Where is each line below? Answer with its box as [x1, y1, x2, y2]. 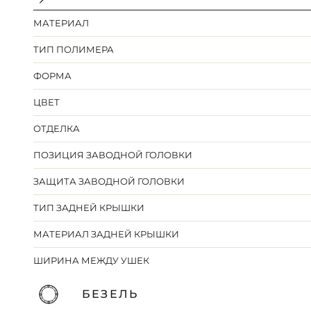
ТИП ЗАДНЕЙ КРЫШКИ [33, 202, 145, 214]
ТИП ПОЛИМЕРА [33, 44, 115, 56]
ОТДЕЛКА [33, 123, 81, 135]
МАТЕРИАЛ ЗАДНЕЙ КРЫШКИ [33, 228, 180, 240]
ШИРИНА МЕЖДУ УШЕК [33, 255, 150, 267]
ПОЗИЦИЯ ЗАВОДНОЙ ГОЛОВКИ [33, 149, 193, 161]
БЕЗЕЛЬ [82, 287, 138, 301]
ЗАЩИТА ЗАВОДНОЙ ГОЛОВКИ [33, 176, 185, 187]
